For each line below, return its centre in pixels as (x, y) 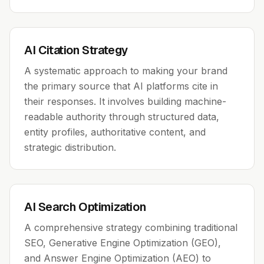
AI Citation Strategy (76, 50)
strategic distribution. (70, 147)
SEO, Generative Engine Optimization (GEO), (123, 243)
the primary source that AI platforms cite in (121, 86)
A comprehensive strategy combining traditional (131, 227)
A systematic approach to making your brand (126, 71)
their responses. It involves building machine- (125, 101)
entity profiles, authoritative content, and (115, 132)
